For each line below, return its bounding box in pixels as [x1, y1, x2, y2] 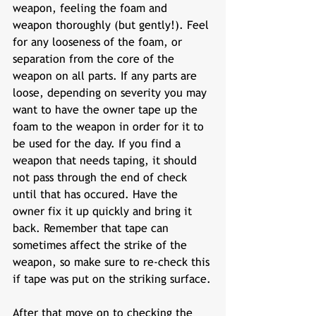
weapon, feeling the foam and [13, 1, 171, 15]
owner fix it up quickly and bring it [13, 205, 195, 218]
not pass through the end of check [13, 171, 190, 184]
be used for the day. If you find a [13, 137, 184, 150]
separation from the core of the [13, 52, 178, 66]
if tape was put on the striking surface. [13, 272, 211, 286]
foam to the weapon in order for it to [13, 120, 207, 133]
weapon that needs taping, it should [13, 154, 200, 167]
